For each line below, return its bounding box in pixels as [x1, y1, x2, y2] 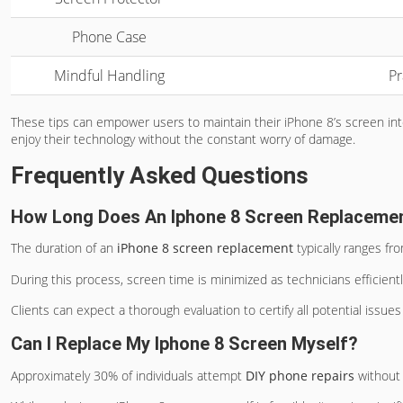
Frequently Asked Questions [11, 162, 309, 190]
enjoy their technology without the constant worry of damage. [11, 130, 355, 148]
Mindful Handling [53, 65, 165, 85]
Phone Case [71, 26, 147, 47]
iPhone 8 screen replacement [117, 239, 293, 257]
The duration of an [11, 239, 117, 257]
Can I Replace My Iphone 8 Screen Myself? [11, 333, 358, 355]
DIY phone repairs [246, 366, 354, 384]
